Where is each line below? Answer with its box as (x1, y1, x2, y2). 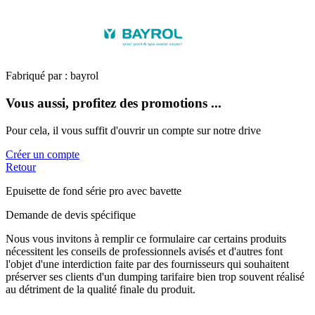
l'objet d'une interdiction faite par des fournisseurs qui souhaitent (6, 257, 289, 270)
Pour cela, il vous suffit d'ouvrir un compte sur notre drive (6, 124, 261, 136)
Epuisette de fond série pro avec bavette (6, 184, 181, 197)
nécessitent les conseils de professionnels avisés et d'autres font (6, 245, 283, 257)
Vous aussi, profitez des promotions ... (6, 95, 221, 110)
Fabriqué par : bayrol (6, 70, 98, 82)
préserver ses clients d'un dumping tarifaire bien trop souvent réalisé (6, 270, 304, 283)
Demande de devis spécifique (6, 208, 136, 221)
